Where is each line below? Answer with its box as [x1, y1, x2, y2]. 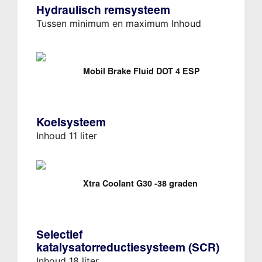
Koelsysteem [36, 115, 106, 130]
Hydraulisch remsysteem [36, 3, 170, 18]
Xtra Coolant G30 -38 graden [82, 178, 198, 189]
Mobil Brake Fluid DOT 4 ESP [82, 66, 200, 77]
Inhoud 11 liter [36, 130, 97, 142]
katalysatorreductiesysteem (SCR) [36, 240, 219, 255]
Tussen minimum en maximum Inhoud [36, 18, 201, 30]
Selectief [36, 227, 82, 242]
